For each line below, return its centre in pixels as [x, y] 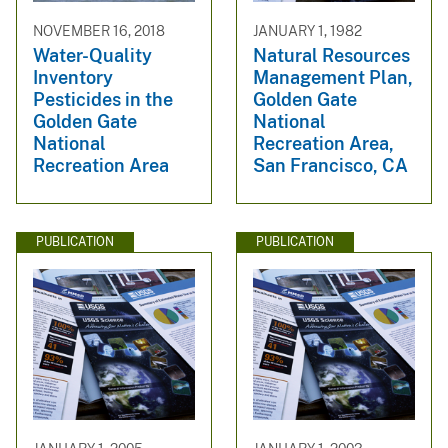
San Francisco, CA [330, 165]
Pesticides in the [103, 99]
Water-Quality [92, 55]
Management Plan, [333, 77]
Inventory [73, 77]
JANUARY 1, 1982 [307, 31]
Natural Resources [331, 55]
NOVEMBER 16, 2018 [99, 31]
